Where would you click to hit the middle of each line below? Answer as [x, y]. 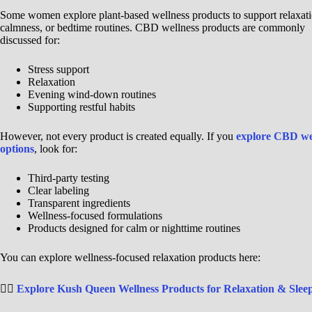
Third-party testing [69, 178]
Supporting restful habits [81, 107]
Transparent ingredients [79, 203]
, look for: [56, 149]
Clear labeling [58, 191]
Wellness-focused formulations [95, 216]
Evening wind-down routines [92, 95]
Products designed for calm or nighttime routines [134, 228]
